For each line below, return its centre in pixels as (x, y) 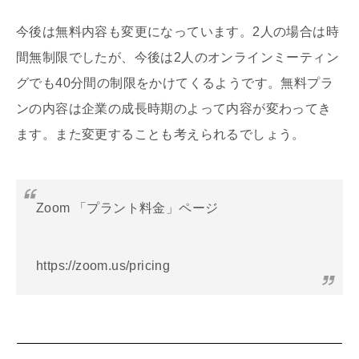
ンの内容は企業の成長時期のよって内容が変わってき (174, 108)
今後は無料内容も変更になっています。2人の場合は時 (177, 31)
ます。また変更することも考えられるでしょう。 (161, 134)
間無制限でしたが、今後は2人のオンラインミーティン (177, 57)
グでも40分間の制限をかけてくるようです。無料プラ (175, 83)
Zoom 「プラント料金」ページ (127, 208)
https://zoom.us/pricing (103, 265)
